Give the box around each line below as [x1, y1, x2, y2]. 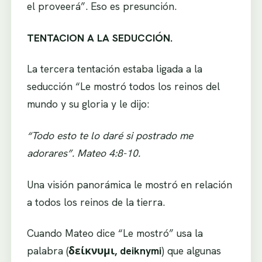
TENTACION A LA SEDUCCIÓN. [26, 30, 173, 44]
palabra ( [26, 244, 68, 258]
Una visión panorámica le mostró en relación [26, 177, 232, 191]
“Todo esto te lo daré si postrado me [26, 129, 193, 143]
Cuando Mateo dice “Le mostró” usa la [26, 226, 203, 240]
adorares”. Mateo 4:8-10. [26, 146, 140, 160]
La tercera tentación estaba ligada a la [26, 62, 202, 76]
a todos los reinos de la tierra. [26, 195, 165, 209]
